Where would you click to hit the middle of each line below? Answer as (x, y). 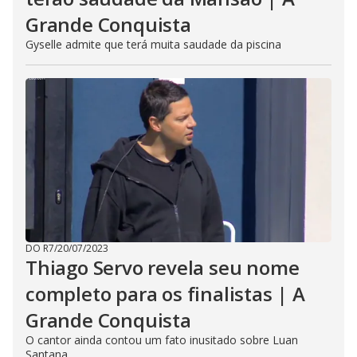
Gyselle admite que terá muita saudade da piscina (153, 44)
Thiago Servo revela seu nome (163, 267)
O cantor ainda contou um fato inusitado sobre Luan (162, 340)
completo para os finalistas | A (165, 294)
